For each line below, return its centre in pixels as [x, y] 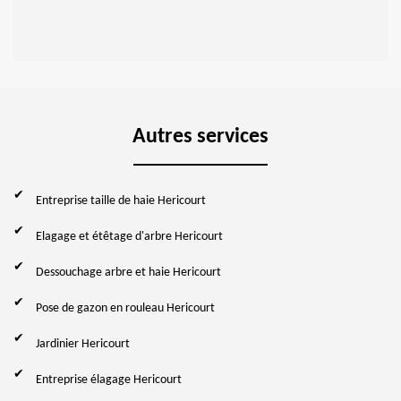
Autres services [200, 137]
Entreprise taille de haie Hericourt [121, 200]
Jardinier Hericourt [83, 344]
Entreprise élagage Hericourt [109, 380]
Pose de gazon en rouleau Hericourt [125, 308]
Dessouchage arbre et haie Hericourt [128, 272]
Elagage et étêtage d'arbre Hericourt [129, 236]
